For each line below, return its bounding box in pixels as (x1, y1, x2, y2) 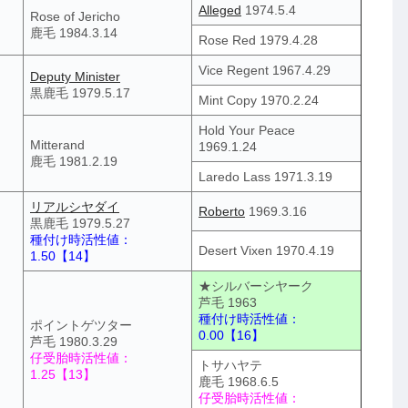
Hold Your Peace (199, 122, 295, 138)
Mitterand (30, 137, 85, 152)
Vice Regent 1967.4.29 (199, 62, 331, 77)
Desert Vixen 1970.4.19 (199, 242, 334, 258)
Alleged (199, 2, 241, 17)
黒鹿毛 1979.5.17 (30, 85, 130, 100)
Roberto (199, 203, 245, 219)
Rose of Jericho (30, 8, 120, 24)
